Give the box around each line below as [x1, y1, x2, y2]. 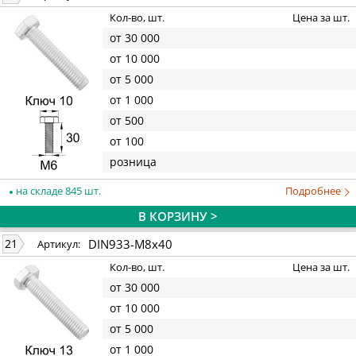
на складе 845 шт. [14, 183, 101, 198]
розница [110, 154, 157, 170]
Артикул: [37, 237, 80, 252]
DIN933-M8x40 [88, 235, 172, 252]
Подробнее [285, 183, 343, 198]
